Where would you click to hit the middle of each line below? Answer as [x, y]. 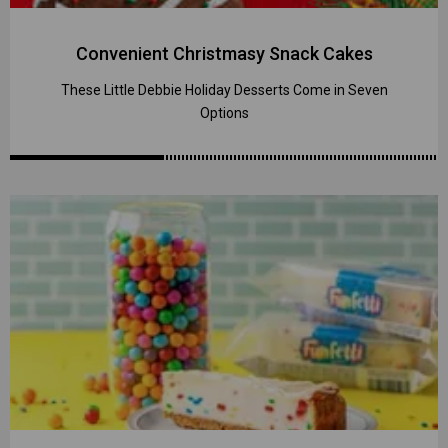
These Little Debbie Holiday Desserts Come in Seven [224, 89]
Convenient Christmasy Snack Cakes [224, 53]
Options [224, 112]
